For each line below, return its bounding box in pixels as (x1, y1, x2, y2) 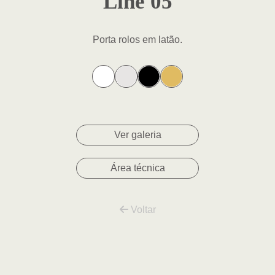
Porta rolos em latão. (92, 34, 182, 45)
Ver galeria (114, 130, 161, 140)
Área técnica (110, 163, 165, 173)
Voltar (128, 204, 156, 215)
